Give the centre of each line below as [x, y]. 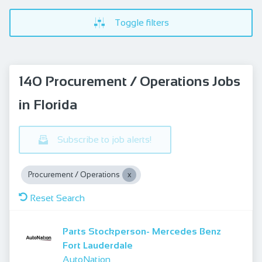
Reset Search [57, 198]
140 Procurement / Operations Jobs [130, 81]
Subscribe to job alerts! [104, 139]
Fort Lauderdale [98, 245]
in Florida [48, 104]
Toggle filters [142, 23]
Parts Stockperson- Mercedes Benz [107, 231]
